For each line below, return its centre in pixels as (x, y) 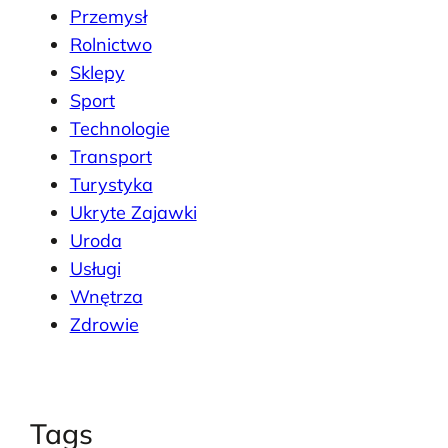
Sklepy (97, 72)
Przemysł (108, 16)
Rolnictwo (110, 44)
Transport (110, 156)
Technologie (119, 128)
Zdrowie (104, 324)
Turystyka (111, 184)
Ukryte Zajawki (133, 212)
